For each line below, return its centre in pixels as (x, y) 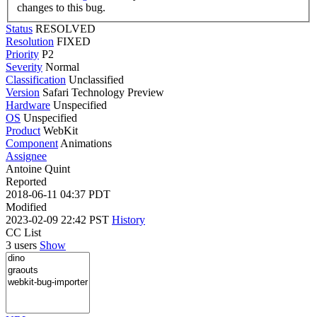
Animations (86, 143)
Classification (36, 79)
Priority (22, 54)
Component (32, 143)
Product (23, 130)
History (128, 219)
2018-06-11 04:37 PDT (58, 194)
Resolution (30, 41)
